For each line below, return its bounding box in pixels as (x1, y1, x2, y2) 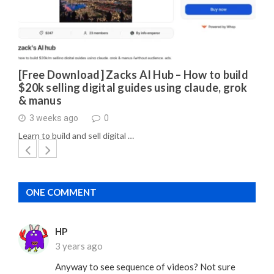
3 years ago (55, 240, 103, 251)
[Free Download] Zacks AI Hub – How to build (18, 67, 248, 81)
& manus (18, 93, 62, 107)
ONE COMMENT (26, 186, 97, 198)
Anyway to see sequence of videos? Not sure (55, 261, 235, 272)
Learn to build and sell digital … (18, 130, 134, 141)
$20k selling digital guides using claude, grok (18, 80, 248, 94)
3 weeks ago (29, 113, 78, 124)
